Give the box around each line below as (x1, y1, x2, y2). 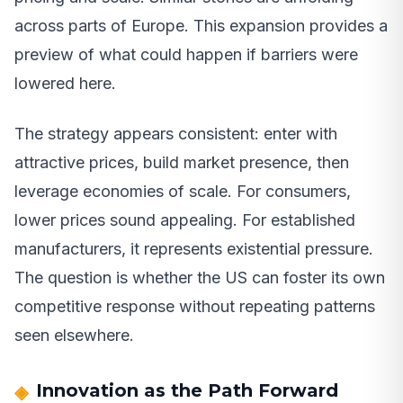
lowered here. (14, 73, 116, 93)
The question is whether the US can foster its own (14, 267, 385, 287)
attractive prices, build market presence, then (14, 152, 349, 172)
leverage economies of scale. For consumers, (14, 181, 351, 201)
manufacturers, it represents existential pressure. (14, 238, 373, 258)
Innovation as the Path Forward (36, 379, 338, 401)
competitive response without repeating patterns (14, 296, 375, 316)
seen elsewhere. (14, 325, 134, 345)
